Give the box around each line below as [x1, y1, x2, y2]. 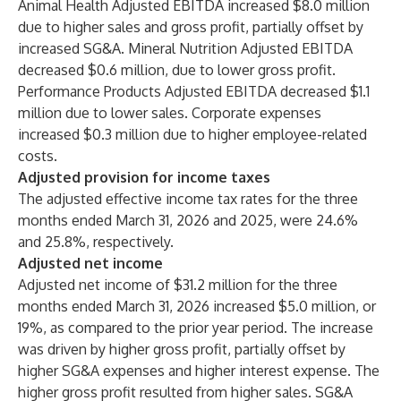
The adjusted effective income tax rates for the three [18, 190, 358, 208]
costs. [18, 147, 57, 165]
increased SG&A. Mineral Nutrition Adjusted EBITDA [18, 39, 353, 57]
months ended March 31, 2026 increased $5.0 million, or [18, 297, 376, 315]
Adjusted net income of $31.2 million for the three [18, 276, 337, 294]
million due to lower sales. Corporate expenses [18, 104, 321, 122]
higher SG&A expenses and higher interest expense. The [18, 362, 380, 380]
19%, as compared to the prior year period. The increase [18, 319, 373, 337]
